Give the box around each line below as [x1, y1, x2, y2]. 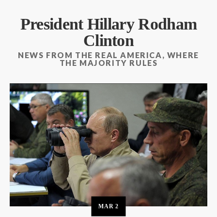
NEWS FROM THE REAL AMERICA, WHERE [18, 50, 199, 60]
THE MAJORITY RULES [59, 58, 158, 67]
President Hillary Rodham [20, 15, 197, 33]
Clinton [83, 31, 134, 49]
